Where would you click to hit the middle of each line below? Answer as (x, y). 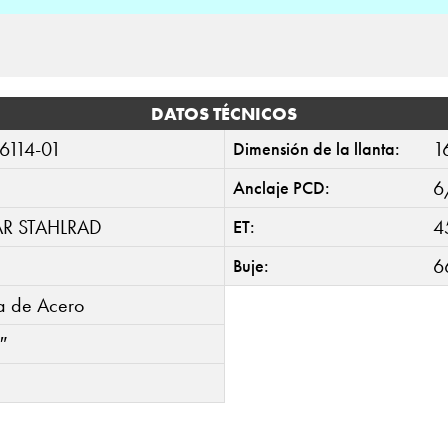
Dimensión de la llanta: (316, 148)
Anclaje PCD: (281, 187)
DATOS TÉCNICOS (224, 113)
